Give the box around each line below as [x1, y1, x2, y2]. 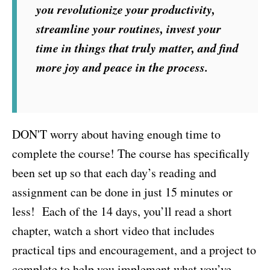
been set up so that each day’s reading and [12, 164, 216, 181]
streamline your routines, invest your [36, 19, 221, 37]
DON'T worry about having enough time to [12, 125, 221, 142]
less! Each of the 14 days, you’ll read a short [12, 202, 232, 219]
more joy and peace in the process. [36, 58, 208, 75]
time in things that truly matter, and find [36, 39, 239, 56]
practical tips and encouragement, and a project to [12, 241, 256, 258]
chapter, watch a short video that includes [12, 222, 215, 239]
